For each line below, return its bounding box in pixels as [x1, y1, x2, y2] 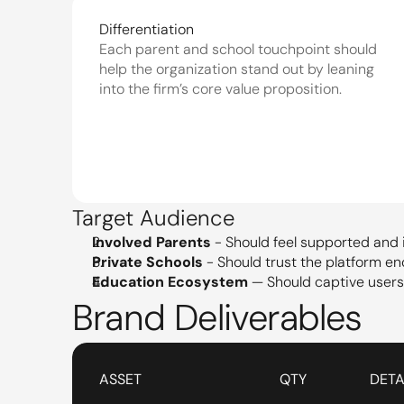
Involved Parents [92, 233, 211, 252]
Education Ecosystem [92, 272, 248, 291]
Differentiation [99, 20, 194, 39]
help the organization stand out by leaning [99, 60, 374, 78]
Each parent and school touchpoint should [99, 40, 377, 59]
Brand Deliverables [72, 294, 363, 341]
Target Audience [72, 204, 234, 232]
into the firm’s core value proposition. [99, 79, 342, 98]
